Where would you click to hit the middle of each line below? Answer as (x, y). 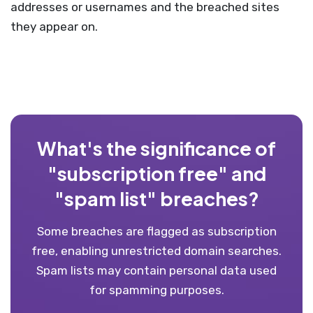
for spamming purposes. (156, 290)
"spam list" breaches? (156, 198)
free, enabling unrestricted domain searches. (156, 251)
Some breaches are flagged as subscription (156, 231)
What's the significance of (156, 148)
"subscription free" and (156, 173)
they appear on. (54, 27)
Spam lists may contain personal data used (156, 270)
